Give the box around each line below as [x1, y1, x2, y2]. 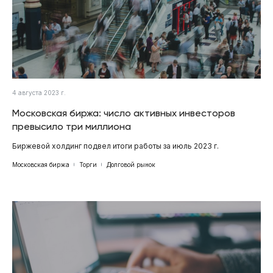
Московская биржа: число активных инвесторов [12, 107, 235, 119]
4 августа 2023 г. [12, 88, 66, 96]
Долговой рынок [107, 160, 155, 168]
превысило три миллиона [12, 120, 131, 132]
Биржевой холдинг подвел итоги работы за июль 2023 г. [12, 141, 219, 151]
